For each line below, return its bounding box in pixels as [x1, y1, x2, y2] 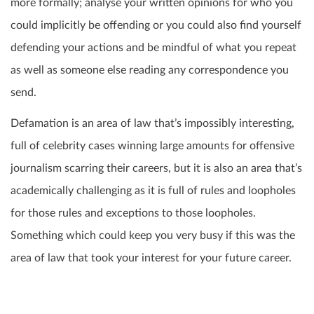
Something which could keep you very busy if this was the [11, 229, 295, 241]
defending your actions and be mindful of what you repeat [11, 41, 296, 53]
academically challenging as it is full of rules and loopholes [11, 184, 296, 196]
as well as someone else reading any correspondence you [11, 64, 289, 76]
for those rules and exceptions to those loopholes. [11, 207, 256, 219]
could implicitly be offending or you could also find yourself [11, 19, 301, 31]
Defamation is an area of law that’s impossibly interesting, [11, 117, 294, 129]
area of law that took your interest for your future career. [11, 252, 292, 264]
